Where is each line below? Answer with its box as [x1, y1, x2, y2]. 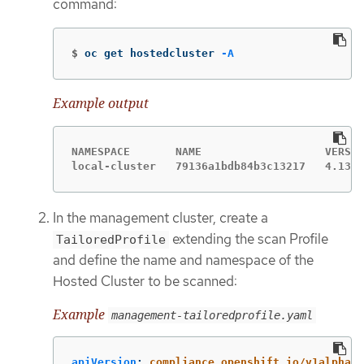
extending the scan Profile [169, 229, 328, 248]
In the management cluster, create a [53, 208, 268, 227]
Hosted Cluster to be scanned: [53, 271, 237, 290]
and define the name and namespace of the [53, 250, 314, 269]
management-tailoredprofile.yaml [111, 308, 313, 322]
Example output [53, 94, 149, 113]
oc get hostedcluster [84, 47, 221, 60]
